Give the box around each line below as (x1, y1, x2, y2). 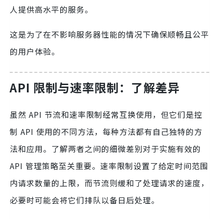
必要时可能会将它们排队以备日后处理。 (10, 194, 159, 206)
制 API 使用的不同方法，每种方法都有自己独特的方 (10, 125, 202, 137)
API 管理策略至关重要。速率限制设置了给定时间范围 (10, 159, 208, 172)
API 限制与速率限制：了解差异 (10, 78, 180, 96)
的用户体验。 (10, 45, 60, 57)
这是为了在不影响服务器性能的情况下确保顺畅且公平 (10, 28, 209, 40)
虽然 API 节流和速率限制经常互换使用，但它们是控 (10, 108, 202, 120)
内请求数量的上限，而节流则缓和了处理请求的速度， (10, 176, 209, 189)
